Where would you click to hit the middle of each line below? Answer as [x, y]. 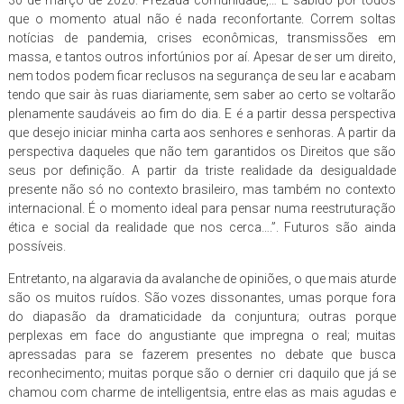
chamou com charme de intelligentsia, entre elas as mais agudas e [202, 392]
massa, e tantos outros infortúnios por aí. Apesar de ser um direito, [202, 56]
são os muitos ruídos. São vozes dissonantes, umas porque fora [202, 297]
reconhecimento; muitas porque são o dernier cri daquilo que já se [202, 373]
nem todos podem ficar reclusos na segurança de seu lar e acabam [202, 75]
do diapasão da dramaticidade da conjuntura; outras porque [202, 316]
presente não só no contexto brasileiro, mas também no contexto [202, 189]
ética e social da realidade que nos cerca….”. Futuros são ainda [202, 227]
